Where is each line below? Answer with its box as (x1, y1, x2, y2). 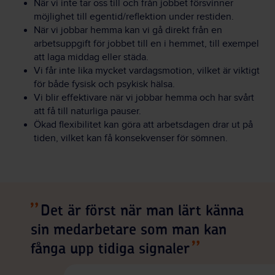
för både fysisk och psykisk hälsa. (34, 79, 175, 91)
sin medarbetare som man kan (31, 223, 227, 238)
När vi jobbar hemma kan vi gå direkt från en (34, 25, 222, 37)
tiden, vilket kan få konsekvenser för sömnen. (34, 133, 228, 145)
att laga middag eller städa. (34, 52, 149, 64)
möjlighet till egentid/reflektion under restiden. (34, 11, 234, 23)
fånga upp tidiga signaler (31, 242, 190, 257)
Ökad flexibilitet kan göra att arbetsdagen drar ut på (34, 119, 253, 131)
